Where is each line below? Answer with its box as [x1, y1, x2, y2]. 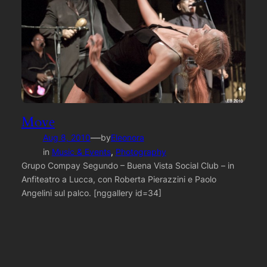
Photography [115, 146, 166, 157]
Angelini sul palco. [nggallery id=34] [21, 187, 162, 198]
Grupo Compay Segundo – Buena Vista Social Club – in [21, 160, 234, 170]
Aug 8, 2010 [42, 132, 91, 142]
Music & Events [51, 146, 111, 157]
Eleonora [110, 132, 144, 142]
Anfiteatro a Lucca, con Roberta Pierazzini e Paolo [21, 173, 216, 184]
